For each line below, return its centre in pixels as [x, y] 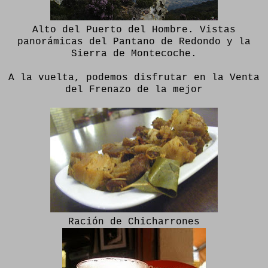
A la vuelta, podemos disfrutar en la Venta [134, 77]
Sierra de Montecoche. [134, 54]
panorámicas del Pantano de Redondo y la [134, 42]
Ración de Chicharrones [134, 222]
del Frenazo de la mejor [134, 89]
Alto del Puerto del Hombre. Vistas [134, 30]
